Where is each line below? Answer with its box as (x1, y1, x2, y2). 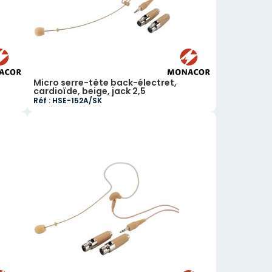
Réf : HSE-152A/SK (33, 95, 103, 106)
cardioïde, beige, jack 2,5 (33, 85, 146, 97)
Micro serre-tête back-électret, (33, 76, 177, 89)
